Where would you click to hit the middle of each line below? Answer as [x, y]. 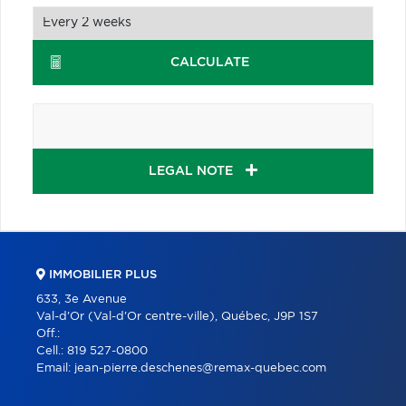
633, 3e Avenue [82, 299]
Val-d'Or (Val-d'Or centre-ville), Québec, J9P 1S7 [177, 316]
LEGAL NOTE [193, 171]
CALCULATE [210, 62]
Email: [55, 368]
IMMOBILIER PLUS [101, 275]
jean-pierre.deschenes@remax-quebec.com [200, 368]
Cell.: [52, 351]
